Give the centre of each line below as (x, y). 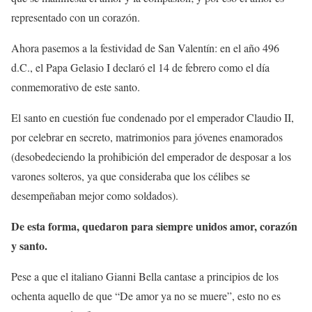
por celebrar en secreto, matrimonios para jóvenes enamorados (147, 137)
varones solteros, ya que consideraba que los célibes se (131, 176)
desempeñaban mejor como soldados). (95, 196)
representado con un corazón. (76, 17)
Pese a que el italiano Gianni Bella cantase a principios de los (145, 276)
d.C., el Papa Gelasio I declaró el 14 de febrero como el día (140, 68)
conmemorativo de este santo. (76, 87)
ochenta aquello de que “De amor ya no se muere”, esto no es (146, 296)
